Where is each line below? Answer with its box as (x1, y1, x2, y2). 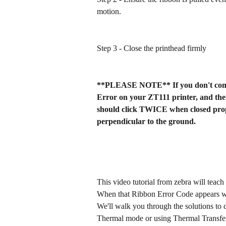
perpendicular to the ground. (97, 117, 196, 126)
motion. (97, 7, 121, 16)
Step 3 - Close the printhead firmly (97, 43, 206, 52)
